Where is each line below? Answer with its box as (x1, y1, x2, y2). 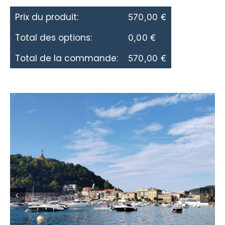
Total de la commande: (15, 52, 118, 65)
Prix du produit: (15, 11, 78, 24)
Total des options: (15, 32, 92, 44)
